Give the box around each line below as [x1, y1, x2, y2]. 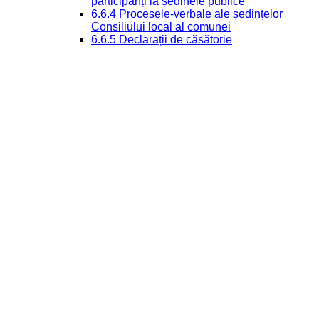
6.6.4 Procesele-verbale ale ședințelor [91, 7, 283, 20]
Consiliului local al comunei [91, 20, 231, 33]
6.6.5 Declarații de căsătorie [91, 33, 232, 46]
